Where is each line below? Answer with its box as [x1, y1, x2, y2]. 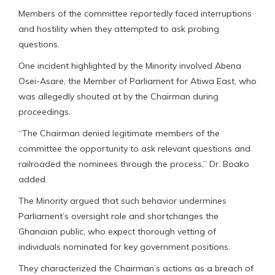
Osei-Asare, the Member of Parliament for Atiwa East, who [18, 75, 257, 87]
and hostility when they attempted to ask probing [18, 23, 219, 34]
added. [18, 173, 47, 185]
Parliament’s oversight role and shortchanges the [18, 210, 219, 222]
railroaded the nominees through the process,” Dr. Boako [18, 158, 249, 169]
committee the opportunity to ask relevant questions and [18, 142, 250, 154]
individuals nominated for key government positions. [18, 241, 230, 252]
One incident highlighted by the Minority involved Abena [18, 60, 241, 71]
